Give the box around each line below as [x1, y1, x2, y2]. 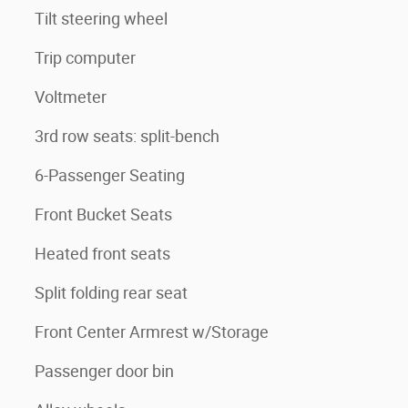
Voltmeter [35, 87, 107, 107]
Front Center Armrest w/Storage [35, 322, 269, 342]
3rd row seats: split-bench [35, 127, 219, 147]
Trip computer [35, 48, 136, 68]
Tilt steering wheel [35, 9, 168, 29]
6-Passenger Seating [35, 166, 185, 186]
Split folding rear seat [35, 283, 188, 303]
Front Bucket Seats [35, 205, 172, 225]
